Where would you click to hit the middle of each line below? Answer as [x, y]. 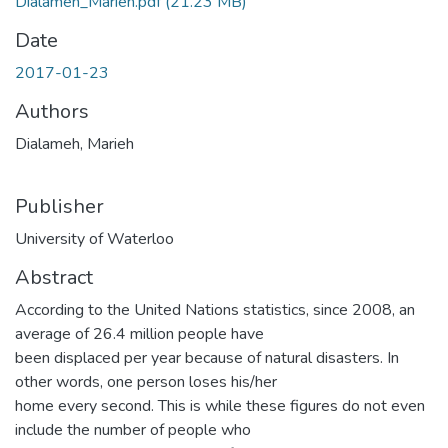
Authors [52, 111]
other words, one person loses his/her [146, 381]
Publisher [59, 206]
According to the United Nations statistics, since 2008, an [215, 309]
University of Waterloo [94, 238]
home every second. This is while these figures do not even [220, 405]
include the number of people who [133, 429]
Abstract [54, 277]
